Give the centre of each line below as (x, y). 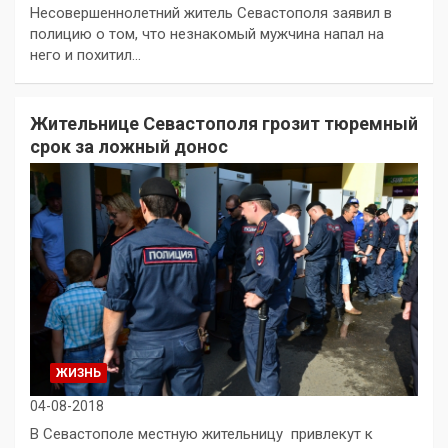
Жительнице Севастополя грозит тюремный (224, 124)
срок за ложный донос (129, 147)
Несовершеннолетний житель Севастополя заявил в (211, 13)
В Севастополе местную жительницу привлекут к (201, 434)
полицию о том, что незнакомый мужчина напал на (207, 34)
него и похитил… (85, 55)
